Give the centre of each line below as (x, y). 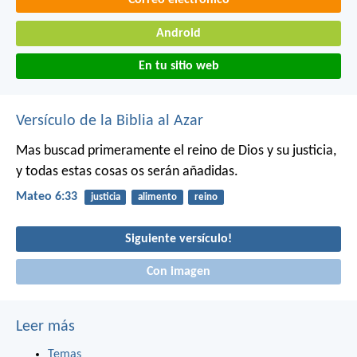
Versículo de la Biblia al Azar (110, 122)
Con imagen (178, 272)
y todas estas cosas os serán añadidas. (127, 172)
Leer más (45, 327)
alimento (157, 198)
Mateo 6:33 (47, 197)
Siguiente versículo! (178, 239)
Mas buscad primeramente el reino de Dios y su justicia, (176, 151)
